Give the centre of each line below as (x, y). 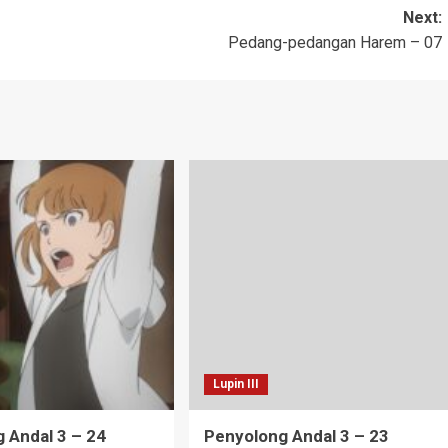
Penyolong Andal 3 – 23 (296, 435)
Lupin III (235, 383)
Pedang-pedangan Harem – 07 (334, 42)
